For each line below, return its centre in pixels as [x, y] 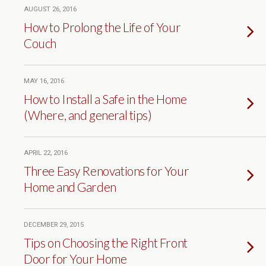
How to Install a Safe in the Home [105, 99]
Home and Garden [70, 187]
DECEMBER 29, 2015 [54, 225]
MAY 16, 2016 [44, 81]
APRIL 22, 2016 [46, 153]
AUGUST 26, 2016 [50, 9]
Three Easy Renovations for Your [107, 171]
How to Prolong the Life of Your [102, 27]
